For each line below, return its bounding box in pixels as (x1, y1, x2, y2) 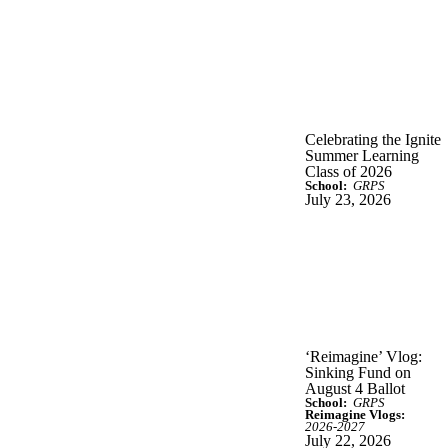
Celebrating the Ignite (305, 130, 441, 148)
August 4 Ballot (305, 379, 405, 397)
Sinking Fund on (305, 363, 411, 381)
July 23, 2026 (305, 190, 391, 208)
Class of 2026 (305, 162, 392, 180)
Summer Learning (305, 146, 419, 164)
